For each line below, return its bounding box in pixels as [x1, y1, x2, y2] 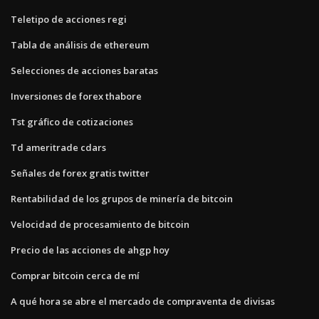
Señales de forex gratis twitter [11, 166, 150, 179]
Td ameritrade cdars [11, 140, 106, 154]
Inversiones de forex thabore [11, 89, 142, 103]
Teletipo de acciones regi [11, 12, 127, 26]
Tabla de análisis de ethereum [11, 38, 149, 51]
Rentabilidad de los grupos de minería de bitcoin [11, 192, 233, 205]
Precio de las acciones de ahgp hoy [11, 243, 169, 256]
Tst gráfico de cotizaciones [11, 115, 133, 128]
